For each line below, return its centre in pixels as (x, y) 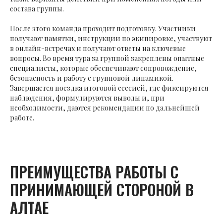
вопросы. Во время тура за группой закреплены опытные (107, 58)
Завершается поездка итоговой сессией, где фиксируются (109, 88)
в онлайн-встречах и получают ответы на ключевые (98, 48)
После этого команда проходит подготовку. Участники (103, 28)
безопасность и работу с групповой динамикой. (92, 78)
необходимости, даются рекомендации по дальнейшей (105, 108)
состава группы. (37, 8)
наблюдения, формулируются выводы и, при (87, 98)
